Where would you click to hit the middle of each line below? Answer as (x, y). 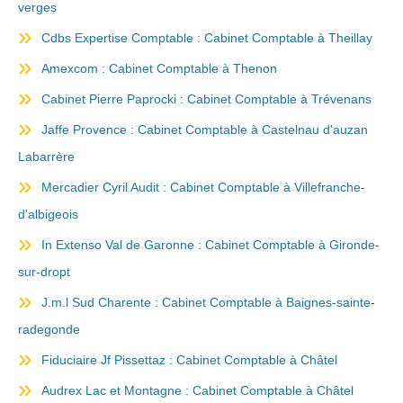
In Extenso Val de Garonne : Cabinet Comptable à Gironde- (210, 245)
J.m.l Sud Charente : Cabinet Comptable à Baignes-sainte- (208, 302)
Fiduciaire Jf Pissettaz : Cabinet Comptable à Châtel (189, 360)
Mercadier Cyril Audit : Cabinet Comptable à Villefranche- (203, 187)
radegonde (49, 329)
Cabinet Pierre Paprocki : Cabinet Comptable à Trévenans (206, 99)
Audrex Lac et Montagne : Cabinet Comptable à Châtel (197, 390)
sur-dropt (44, 272)
